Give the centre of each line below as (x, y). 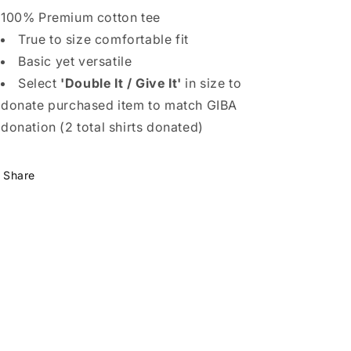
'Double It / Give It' (121, 83)
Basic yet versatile (75, 61)
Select (40, 83)
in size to (212, 83)
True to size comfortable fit (103, 39)
